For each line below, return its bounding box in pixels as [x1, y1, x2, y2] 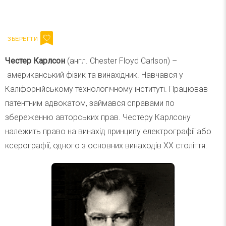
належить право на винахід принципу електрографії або [5, 127, 211, 136]
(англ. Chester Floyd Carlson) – [65, 56, 177, 66]
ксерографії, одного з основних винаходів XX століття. [5, 141, 207, 150]
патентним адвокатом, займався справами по [5, 98, 175, 108]
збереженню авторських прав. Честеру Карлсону [5, 112, 191, 122]
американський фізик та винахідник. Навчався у [5, 70, 183, 80]
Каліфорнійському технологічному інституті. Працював [5, 84, 208, 94]
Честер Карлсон [5, 56, 65, 66]
